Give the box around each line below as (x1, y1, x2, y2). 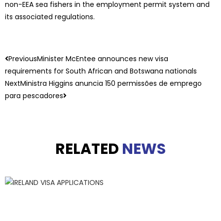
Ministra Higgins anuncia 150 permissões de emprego (20, 78, 202, 88)
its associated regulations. (5, 12, 95, 22)
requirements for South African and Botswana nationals (5, 66, 197, 76)
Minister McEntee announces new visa (37, 54, 168, 64)
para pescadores (5, 91, 63, 101)
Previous (8, 54, 37, 64)
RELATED (55, 139, 122, 159)
